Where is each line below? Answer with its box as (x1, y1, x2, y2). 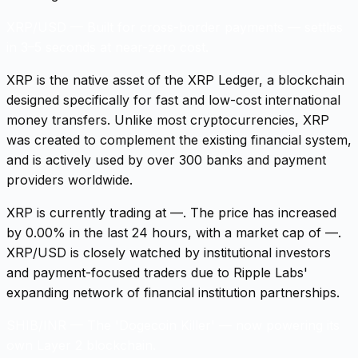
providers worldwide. (6, 171, 133, 188)
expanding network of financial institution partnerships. (6, 284, 340, 300)
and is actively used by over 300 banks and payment (6, 151, 326, 168)
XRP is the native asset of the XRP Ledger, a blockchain (6, 71, 344, 88)
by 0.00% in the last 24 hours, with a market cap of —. (6, 224, 341, 241)
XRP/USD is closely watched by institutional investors (6, 244, 331, 261)
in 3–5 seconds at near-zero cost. (6, 38, 209, 55)
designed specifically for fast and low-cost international (6, 91, 340, 108)
